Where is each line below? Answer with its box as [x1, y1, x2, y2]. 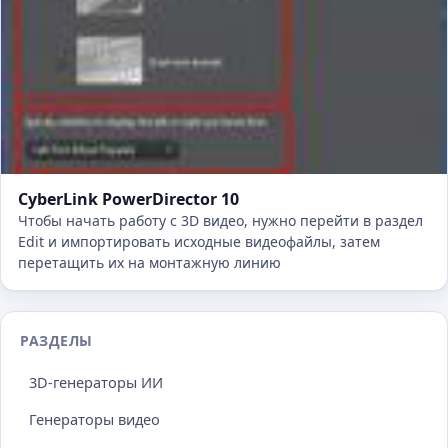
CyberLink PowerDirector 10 [18, 188, 239, 211]
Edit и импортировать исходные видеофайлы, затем [18, 232, 380, 252]
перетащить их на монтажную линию [18, 253, 281, 273]
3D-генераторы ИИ [29, 372, 163, 393]
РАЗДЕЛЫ [20, 331, 93, 351]
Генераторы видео [29, 409, 160, 430]
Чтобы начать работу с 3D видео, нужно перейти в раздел [18, 211, 423, 231]
